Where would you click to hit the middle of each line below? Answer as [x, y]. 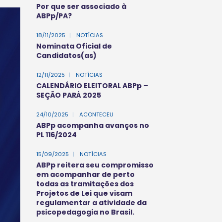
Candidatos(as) [66, 55]
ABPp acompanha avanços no [93, 125]
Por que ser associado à [81, 6]
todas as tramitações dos [85, 184]
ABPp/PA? [54, 16]
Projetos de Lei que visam [84, 193]
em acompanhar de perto [85, 174]
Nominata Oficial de [74, 46]
